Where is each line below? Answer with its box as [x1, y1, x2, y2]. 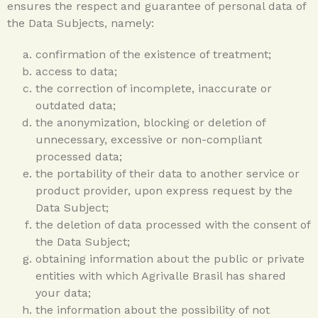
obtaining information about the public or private [35, 251, 305, 265]
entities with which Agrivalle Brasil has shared [35, 268, 286, 283]
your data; [35, 285, 91, 300]
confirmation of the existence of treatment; [35, 47, 271, 61]
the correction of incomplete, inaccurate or [35, 81, 272, 95]
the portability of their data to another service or [35, 166, 300, 180]
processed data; [35, 149, 122, 163]
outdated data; [35, 98, 116, 112]
